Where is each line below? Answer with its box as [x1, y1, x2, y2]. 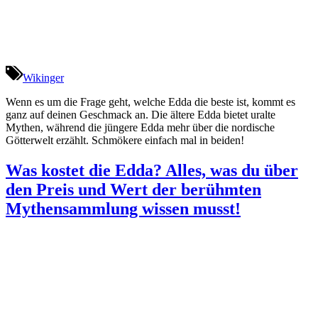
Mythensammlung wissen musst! [6, 199, 241, 218]
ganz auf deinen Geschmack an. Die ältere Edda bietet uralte [6, 109, 275, 121]
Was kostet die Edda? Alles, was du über [6, 160, 298, 180]
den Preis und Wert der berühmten [6, 180, 261, 199]
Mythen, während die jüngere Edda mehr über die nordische [6, 121, 275, 134]
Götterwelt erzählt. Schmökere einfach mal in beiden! [6, 134, 244, 147]
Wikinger [23, 72, 64, 84]
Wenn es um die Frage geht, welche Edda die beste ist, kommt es [6, 96, 295, 109]
